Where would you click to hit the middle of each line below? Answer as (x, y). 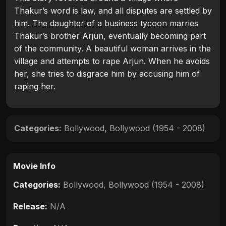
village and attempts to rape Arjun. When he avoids (112, 61)
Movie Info (34, 166)
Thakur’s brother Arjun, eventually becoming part (110, 36)
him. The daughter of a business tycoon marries (106, 23)
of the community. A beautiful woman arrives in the (112, 49)
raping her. (35, 87)
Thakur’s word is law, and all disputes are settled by (113, 11)
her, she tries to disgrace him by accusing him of (107, 74)
